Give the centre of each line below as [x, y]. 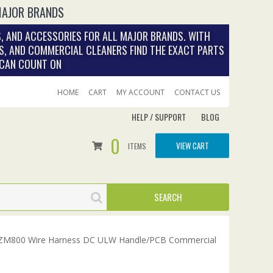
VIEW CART [192, 145]
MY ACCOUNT [140, 92]
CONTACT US [197, 92]
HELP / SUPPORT [159, 117]
